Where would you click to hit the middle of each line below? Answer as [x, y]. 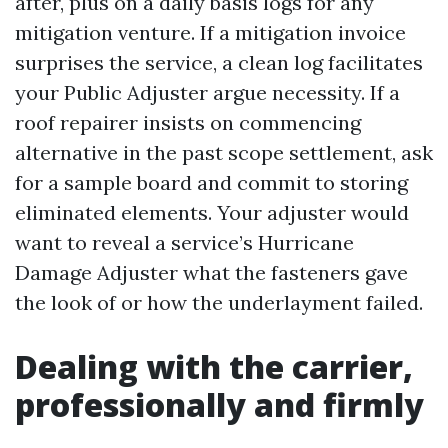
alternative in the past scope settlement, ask [224, 152]
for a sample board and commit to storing [211, 182]
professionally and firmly [219, 404]
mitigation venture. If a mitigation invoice [210, 32]
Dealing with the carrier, [214, 366]
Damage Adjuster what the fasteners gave [211, 272]
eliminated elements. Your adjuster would [212, 212]
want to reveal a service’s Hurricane [184, 242]
